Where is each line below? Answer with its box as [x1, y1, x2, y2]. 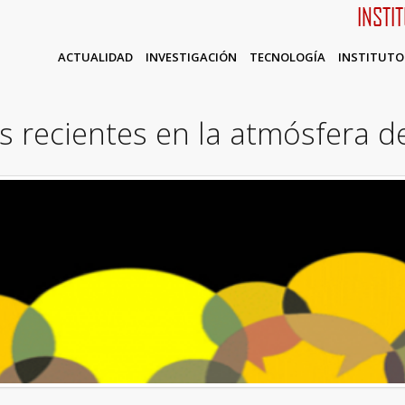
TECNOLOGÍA [249, 49, 325, 65]
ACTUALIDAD [57, 49, 133, 65]
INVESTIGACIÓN [145, 49, 237, 65]
